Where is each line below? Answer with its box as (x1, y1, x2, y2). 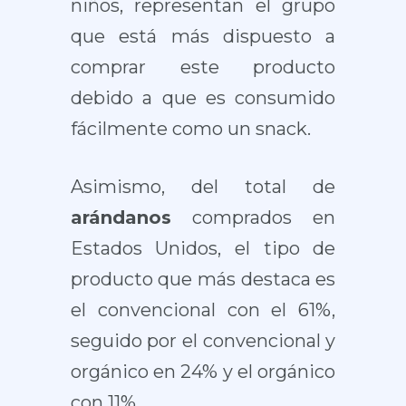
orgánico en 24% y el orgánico (70, 361, 336, 382)
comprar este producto (70, 56, 336, 78)
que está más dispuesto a (70, 25, 336, 47)
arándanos (70, 207, 171, 228)
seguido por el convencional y (70, 330, 336, 352)
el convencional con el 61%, (70, 299, 336, 321)
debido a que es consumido (70, 87, 336, 109)
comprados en (170, 207, 336, 228)
